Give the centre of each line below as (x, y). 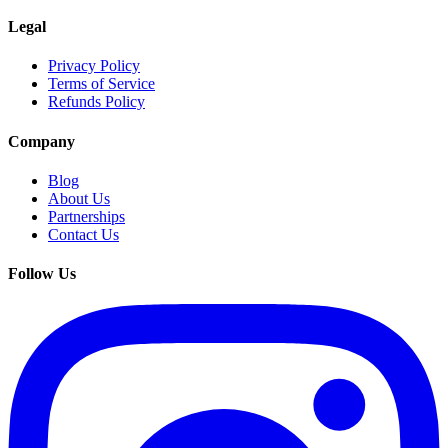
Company (41, 141)
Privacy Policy (94, 66)
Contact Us (83, 234)
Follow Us (42, 274)
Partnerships (86, 216)
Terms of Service (101, 84)
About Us (79, 198)
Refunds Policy (96, 102)
